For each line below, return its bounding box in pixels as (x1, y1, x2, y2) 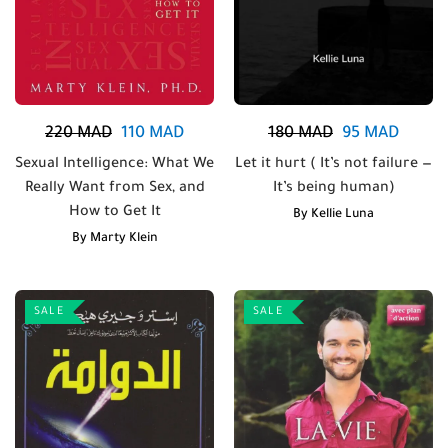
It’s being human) (272, 181, 395, 197)
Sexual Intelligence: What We (15, 157, 214, 173)
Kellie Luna (311, 208, 374, 222)
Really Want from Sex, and (24, 181, 205, 197)
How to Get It (68, 205, 161, 221)
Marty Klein (89, 232, 158, 246)
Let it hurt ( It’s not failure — (235, 157, 432, 173)
